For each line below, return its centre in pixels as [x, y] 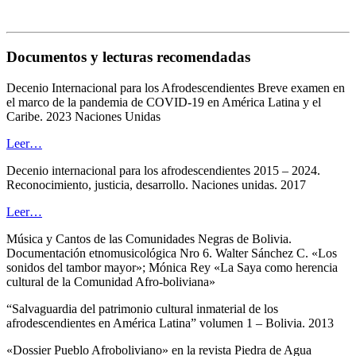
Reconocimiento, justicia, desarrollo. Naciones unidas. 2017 [156, 184]
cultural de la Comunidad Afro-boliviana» [111, 281]
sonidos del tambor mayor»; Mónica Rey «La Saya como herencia [172, 267]
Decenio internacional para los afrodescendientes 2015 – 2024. [163, 170]
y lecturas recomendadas [168, 56]
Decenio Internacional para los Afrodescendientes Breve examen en [176, 87]
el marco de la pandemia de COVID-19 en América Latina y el [164, 102]
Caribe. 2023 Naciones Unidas [83, 116]
